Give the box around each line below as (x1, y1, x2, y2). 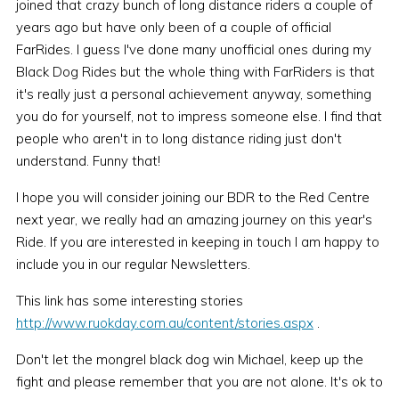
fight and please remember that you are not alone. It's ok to (15, 373, 383, 391)
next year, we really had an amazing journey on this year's (15, 211, 372, 229)
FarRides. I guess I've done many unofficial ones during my (15, 41, 371, 59)
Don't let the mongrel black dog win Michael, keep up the (15, 351, 363, 369)
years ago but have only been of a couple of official (15, 19, 331, 37)
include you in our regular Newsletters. (15, 256, 250, 273)
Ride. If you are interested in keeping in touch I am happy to (15, 233, 379, 251)
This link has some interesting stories (15, 292, 243, 310)
